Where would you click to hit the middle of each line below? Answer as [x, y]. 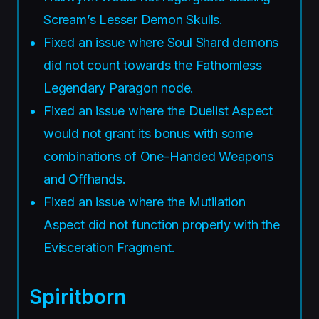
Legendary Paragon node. [119, 88]
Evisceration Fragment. [109, 247]
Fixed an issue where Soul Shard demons [161, 42]
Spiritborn [78, 297]
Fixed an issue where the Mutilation [145, 202]
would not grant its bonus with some [148, 133]
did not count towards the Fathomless [153, 65]
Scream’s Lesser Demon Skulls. [133, 19]
